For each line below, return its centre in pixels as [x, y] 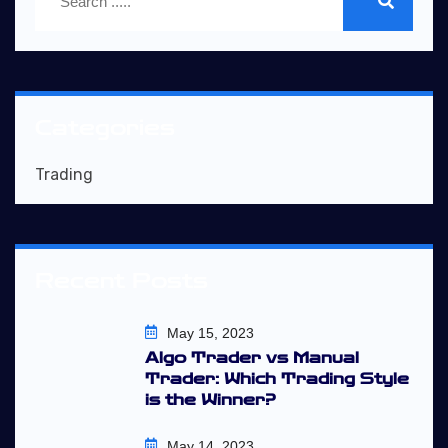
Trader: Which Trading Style [277, 379]
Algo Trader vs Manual [252, 358]
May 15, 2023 [210, 333]
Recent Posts [121, 281]
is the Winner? [210, 400]
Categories [105, 128]
